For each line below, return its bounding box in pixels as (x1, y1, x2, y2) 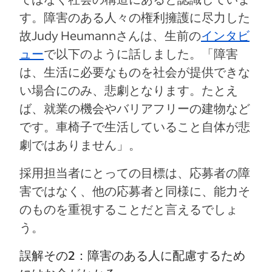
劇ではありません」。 (19, 137, 141, 153)
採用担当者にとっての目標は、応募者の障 (19, 165, 250, 181)
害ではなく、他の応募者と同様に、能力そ (19, 183, 250, 199)
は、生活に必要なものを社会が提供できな (19, 64, 250, 80)
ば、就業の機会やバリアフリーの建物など (19, 100, 250, 117)
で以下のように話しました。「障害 (44, 46, 238, 62)
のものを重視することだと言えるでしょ (19, 201, 238, 217)
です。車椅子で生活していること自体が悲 (19, 118, 250, 135)
